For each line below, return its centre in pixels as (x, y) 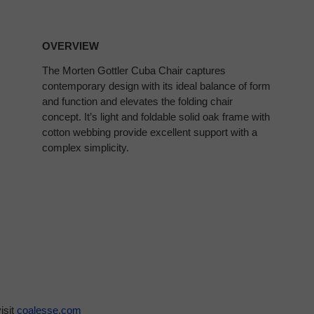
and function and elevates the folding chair (137, 101)
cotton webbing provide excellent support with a (149, 132)
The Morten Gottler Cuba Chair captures (134, 70)
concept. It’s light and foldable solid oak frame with (156, 116)
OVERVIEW (70, 46)
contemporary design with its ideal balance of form (156, 86)
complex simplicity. (85, 147)
